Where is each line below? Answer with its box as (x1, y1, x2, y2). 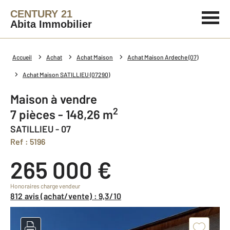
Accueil (12, 53, 32, 61)
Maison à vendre (19, 91, 97, 106)
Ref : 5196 (15, 137, 46, 146)
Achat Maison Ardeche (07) (127, 53, 198, 61)
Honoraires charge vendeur (10, 182, 80, 189)
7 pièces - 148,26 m (16, 107, 113, 122)
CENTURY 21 (10, 8, 72, 20)
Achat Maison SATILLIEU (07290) (23, 71, 110, 78)
